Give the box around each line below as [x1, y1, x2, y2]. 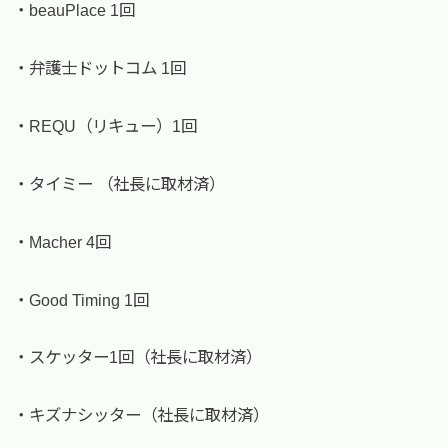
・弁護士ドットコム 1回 [13, 59, 187, 78]
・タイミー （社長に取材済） [13, 174, 226, 193]
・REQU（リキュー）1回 [13, 117, 198, 136]
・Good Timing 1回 [13, 290, 150, 309]
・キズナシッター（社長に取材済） [13, 406, 270, 425]
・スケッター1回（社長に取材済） [13, 348, 263, 367]
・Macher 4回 [13, 232, 112, 251]
